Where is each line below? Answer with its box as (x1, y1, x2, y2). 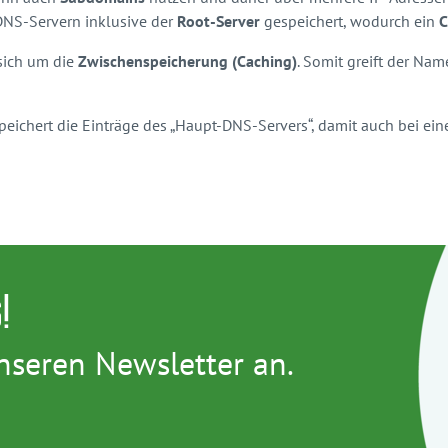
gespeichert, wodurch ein (264, 10, 439, 31)
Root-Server (177, 10, 264, 31)
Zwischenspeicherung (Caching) (78, 50, 297, 71)
